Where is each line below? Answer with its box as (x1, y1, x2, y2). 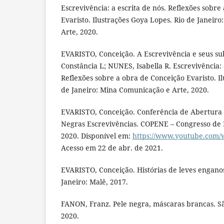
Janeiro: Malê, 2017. (61, 177, 128, 187)
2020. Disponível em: (61, 131, 132, 141)
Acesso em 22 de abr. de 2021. (61, 143, 163, 153)
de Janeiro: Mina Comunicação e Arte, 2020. (61, 85, 209, 95)
